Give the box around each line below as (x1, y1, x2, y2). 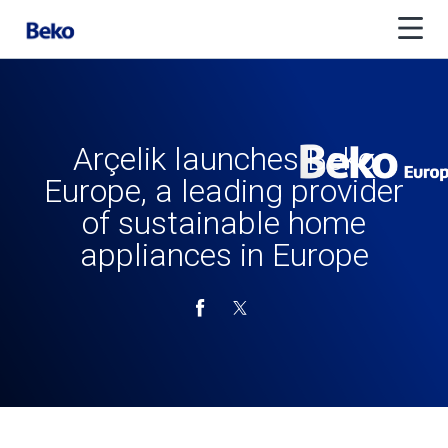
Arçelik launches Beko (73, 140, 375, 178)
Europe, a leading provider (44, 172, 404, 210)
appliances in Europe (79, 236, 369, 274)
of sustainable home (82, 204, 366, 242)
